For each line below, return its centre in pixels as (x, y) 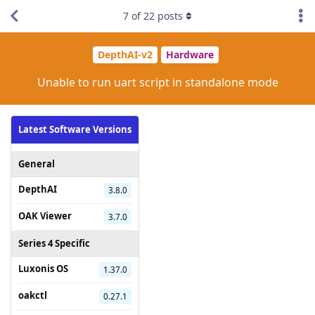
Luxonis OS (43, 268)
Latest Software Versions (75, 129)
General (37, 163)
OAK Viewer (45, 216)
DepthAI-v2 (125, 55)
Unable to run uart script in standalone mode (157, 82)
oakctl (33, 295)
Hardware (190, 55)
